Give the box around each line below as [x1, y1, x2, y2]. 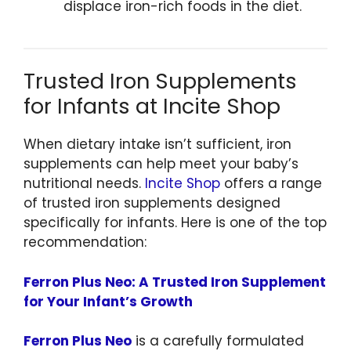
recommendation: [24, 233, 147, 252]
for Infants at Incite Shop [24, 92, 280, 121]
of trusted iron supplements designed [24, 194, 280, 213]
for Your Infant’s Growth [24, 291, 193, 311]
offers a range [220, 174, 322, 194]
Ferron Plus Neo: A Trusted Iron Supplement [24, 272, 326, 291]
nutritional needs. [24, 174, 145, 194]
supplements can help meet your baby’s [24, 154, 299, 174]
